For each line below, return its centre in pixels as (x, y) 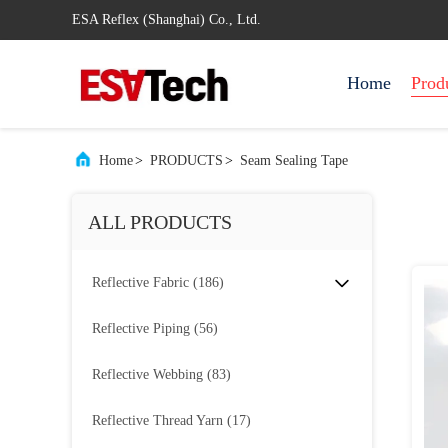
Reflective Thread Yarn (157, 420)
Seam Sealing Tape (294, 160)
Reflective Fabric (140, 282)
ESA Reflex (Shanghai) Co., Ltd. (166, 19)
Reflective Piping (141, 328)
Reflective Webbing (147, 374)
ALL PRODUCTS (160, 222)
